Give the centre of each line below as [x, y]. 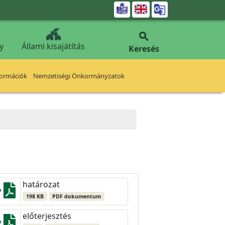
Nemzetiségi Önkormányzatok [79, 76]
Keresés [144, 49]
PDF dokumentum [77, 196]
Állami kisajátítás [53, 46]
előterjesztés [47, 216]
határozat [41, 184]
